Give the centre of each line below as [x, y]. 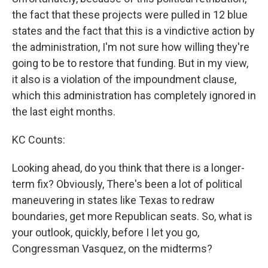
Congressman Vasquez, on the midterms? [112, 249]
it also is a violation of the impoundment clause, [124, 80]
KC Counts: [39, 140]
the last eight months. [64, 112]
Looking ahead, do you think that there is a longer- [128, 168]
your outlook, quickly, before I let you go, [106, 233]
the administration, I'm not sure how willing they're [131, 47]
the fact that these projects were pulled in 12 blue [130, 15]
